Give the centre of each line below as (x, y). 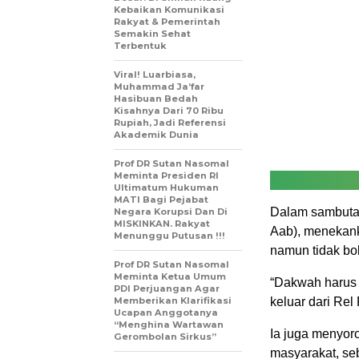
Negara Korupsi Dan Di (171, 212)
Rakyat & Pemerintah (167, 22)
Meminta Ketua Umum (170, 276)
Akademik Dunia (156, 135)
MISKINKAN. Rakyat (162, 224)
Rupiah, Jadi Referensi (170, 123)
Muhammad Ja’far (159, 87)
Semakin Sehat (152, 34)
